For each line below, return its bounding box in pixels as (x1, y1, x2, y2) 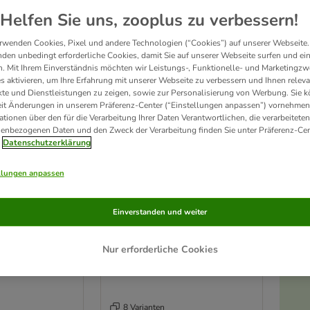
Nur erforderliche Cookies (102, 242, 218, 256)
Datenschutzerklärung (2, 137, 91, 148)
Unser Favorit (106, 125, 160, 137)
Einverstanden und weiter (113, 206, 207, 217)
